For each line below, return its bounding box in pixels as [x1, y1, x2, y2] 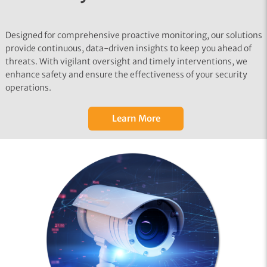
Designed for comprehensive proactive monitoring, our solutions [5, 30, 262, 41]
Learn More [111, 113, 160, 125]
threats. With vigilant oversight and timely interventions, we [5, 56, 247, 67]
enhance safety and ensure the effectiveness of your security [5, 69, 247, 80]
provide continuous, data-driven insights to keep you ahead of [5, 43, 252, 54]
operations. [5, 82, 51, 94]
